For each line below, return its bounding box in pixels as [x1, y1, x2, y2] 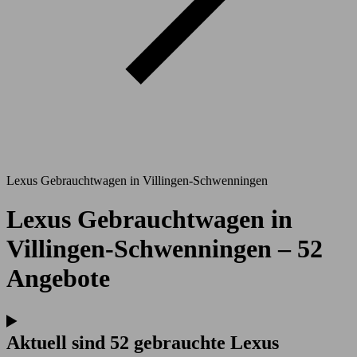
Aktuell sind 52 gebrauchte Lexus [6, 331, 279, 353]
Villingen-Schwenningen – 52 [6, 234, 323, 264]
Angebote [6, 264, 110, 293]
